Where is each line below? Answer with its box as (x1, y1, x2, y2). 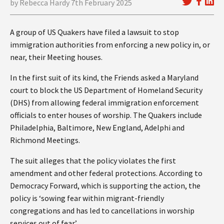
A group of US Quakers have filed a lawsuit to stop (10, 26, 179, 37)
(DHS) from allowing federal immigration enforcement (10, 97, 199, 107)
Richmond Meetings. (10, 134, 81, 145)
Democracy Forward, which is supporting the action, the (10, 180, 200, 190)
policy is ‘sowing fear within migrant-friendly (10, 192, 164, 203)
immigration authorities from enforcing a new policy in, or (10, 39, 210, 49)
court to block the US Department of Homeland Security (10, 84, 202, 95)
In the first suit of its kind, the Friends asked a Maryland (10, 72, 198, 82)
